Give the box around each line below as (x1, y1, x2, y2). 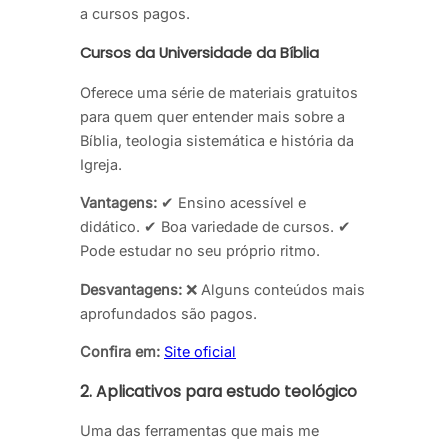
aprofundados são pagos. (80, 304, 257, 322)
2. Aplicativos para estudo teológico (80, 380, 357, 402)
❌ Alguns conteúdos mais (182, 280, 365, 298)
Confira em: (80, 343, 160, 361)
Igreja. (80, 155, 122, 173)
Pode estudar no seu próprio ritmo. (80, 242, 320, 260)
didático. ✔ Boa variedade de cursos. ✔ (80, 218, 351, 236)
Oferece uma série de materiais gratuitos (80, 83, 358, 101)
